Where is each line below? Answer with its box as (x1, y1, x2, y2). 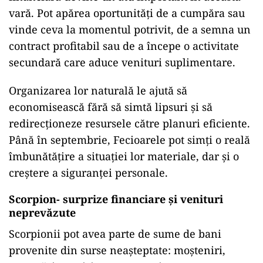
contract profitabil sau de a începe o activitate (9, 39, 239, 53)
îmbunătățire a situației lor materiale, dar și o (9, 149, 239, 163)
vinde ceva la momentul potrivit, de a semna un (9, 22, 251, 36)
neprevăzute (9, 205, 76, 220)
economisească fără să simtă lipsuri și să (9, 100, 213, 114)
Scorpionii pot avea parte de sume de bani (9, 227, 221, 241)
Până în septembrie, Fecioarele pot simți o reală (9, 133, 250, 147)
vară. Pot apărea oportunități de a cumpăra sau (9, 6, 245, 20)
